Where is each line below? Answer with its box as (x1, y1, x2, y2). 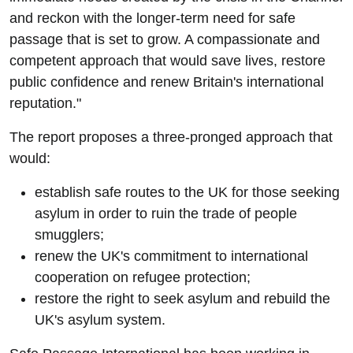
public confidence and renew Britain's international (9, 74, 324, 90)
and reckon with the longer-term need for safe (9, 10, 295, 26)
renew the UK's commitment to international (35, 248, 308, 264)
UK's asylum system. (35, 312, 165, 328)
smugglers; (35, 227, 104, 243)
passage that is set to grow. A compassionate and (9, 32, 320, 47)
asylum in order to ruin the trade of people (35, 206, 297, 221)
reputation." (9, 95, 81, 111)
